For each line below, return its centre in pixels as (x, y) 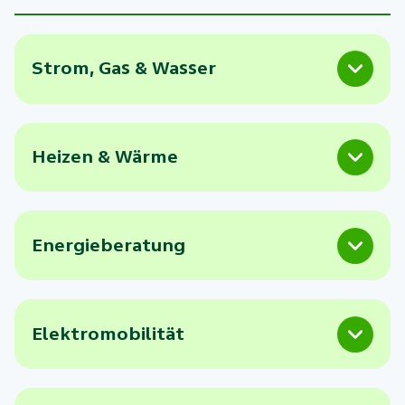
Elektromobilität (108, 334)
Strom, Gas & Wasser (123, 69)
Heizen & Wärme (104, 156)
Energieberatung (108, 245)
